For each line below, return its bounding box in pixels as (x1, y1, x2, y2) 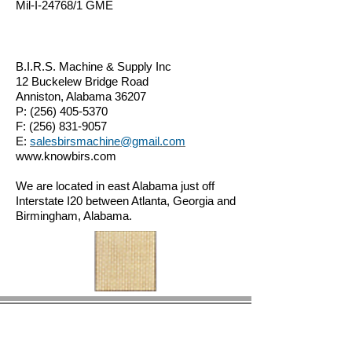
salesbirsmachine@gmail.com (30, 134, 185, 148)
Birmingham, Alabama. (16, 209, 132, 222)
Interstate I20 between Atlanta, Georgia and (16, 194, 236, 207)
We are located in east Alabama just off (16, 179, 214, 192)
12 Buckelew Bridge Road (16, 75, 148, 88)
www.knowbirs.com (16, 149, 116, 163)
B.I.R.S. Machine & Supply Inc (16, 60, 171, 73)
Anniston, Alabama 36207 (16, 90, 146, 103)
